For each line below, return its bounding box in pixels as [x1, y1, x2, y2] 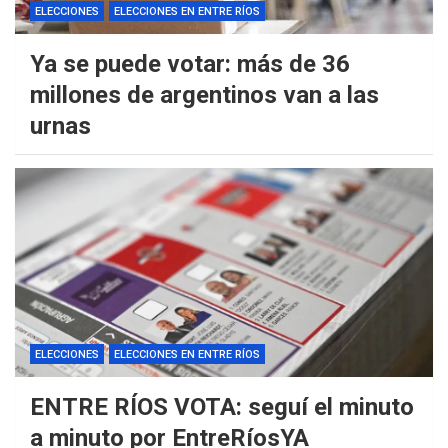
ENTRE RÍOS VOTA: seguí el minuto [30, 393, 414, 422]
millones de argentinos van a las [30, 81, 379, 110]
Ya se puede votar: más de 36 [30, 50, 350, 79]
